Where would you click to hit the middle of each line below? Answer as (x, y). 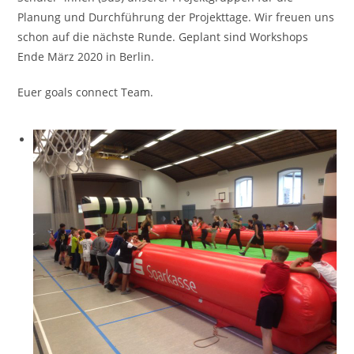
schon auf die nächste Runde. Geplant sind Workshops (163, 37)
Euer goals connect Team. (86, 92)
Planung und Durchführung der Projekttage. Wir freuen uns (176, 17)
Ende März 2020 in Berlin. (86, 57)
